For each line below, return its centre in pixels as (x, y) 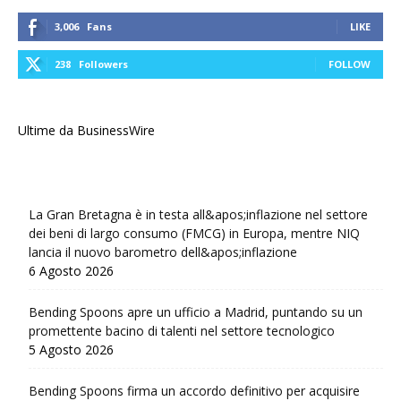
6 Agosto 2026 (71, 271)
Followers (103, 64)
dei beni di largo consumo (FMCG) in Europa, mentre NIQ (194, 234)
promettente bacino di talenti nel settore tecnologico (182, 331)
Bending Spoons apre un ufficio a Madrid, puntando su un (196, 312)
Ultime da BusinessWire (86, 131)
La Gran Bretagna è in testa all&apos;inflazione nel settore (198, 215)
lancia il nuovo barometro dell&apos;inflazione (163, 252)
